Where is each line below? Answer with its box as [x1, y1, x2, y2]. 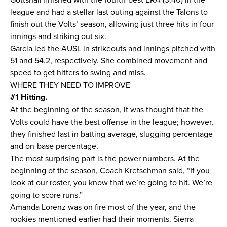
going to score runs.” [10, 189, 85, 200]
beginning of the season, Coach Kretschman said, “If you [10, 165, 210, 176]
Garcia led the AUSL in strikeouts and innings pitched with [10, 43, 215, 54]
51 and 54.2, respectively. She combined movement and [10, 55, 207, 66]
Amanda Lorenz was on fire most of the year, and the [10, 201, 196, 212]
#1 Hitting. [10, 91, 49, 103]
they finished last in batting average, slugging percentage [10, 128, 213, 139]
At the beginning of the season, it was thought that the [10, 104, 203, 115]
